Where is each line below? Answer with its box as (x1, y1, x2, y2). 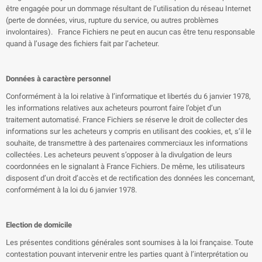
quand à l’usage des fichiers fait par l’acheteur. (6, 39, 161, 48)
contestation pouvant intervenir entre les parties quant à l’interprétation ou (6, 250, 248, 258)
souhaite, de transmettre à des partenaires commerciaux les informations (6, 139, 248, 147)
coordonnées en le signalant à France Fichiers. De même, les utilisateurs (6, 162, 245, 171)
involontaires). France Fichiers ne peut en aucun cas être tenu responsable (6, 27, 255, 36)
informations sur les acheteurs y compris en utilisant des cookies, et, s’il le (6, 127, 251, 136)
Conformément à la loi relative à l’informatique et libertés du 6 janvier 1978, (6, 92, 251, 101)
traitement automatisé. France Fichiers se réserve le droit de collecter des (6, 115, 248, 124)
